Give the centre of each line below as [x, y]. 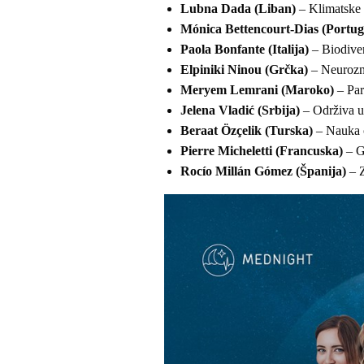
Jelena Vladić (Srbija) [240, 110]
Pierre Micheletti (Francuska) [262, 151]
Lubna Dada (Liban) [238, 9]
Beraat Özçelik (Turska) [247, 131]
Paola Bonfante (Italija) [245, 50]
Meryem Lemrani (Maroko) [257, 90]
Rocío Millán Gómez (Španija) [263, 171]
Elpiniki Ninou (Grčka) [244, 70]
